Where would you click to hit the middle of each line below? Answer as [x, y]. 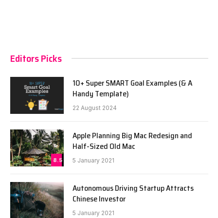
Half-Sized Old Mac [104, 146]
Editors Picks [36, 58]
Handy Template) [101, 93]
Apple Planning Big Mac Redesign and [132, 135]
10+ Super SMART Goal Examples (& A [132, 83]
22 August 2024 [95, 108]
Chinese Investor [99, 199]
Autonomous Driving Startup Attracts [133, 188]
